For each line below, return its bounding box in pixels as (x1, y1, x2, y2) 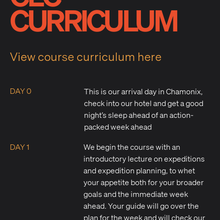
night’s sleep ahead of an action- (84, 110, 193, 120)
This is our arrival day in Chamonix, (84, 87, 203, 96)
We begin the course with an (83, 142, 180, 152)
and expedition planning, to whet (83, 166, 195, 175)
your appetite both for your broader (83, 178, 204, 187)
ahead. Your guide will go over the (83, 201, 199, 211)
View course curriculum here (10, 50, 162, 64)
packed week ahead (84, 122, 152, 132)
